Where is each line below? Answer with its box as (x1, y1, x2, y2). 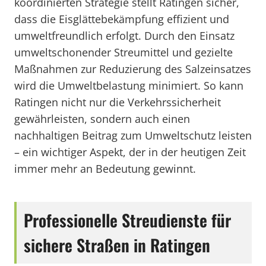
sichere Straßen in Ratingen (24, 233, 210, 257)
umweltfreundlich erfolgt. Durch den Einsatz (14, 28, 235, 43)
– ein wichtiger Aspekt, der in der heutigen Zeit (14, 145, 246, 159)
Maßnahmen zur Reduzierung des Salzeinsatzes (14, 62, 251, 76)
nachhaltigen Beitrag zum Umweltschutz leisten (14, 128, 252, 142)
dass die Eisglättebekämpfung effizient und (14, 12, 229, 26)
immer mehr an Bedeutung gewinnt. (14, 161, 196, 176)
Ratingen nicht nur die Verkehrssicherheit (14, 95, 221, 109)
